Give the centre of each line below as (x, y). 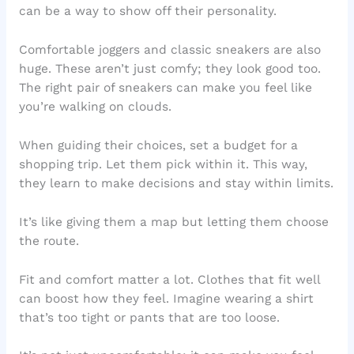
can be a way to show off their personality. (147, 11)
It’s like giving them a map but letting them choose (173, 222)
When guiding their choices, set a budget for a (158, 145)
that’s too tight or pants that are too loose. (149, 317)
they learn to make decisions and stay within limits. (176, 183)
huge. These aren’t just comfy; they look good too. (169, 69)
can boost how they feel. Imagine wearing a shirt (166, 298)
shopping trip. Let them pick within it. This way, (163, 164)
